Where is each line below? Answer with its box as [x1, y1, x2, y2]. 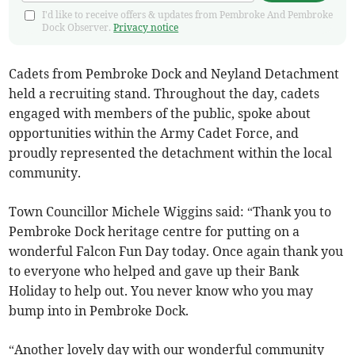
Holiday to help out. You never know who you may [9, 282, 314, 299]
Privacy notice [113, 21, 179, 33]
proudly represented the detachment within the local [9, 144, 333, 161]
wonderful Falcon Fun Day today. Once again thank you [9, 242, 344, 259]
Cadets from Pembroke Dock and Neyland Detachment [9, 65, 340, 82]
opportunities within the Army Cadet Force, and [9, 124, 300, 141]
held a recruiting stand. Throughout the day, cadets [9, 85, 320, 101]
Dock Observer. [42, 21, 114, 33]
